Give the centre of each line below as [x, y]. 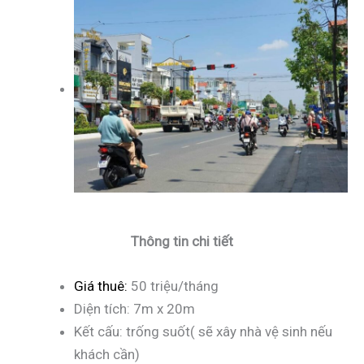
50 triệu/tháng [173, 286]
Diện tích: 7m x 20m [134, 308]
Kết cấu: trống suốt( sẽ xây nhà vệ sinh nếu [203, 331]
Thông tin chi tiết [182, 241]
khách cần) [107, 354]
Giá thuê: [101, 286]
